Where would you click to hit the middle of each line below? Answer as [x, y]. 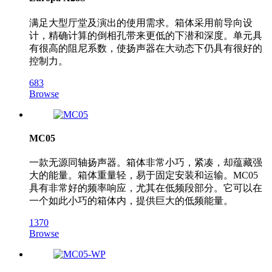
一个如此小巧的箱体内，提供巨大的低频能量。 [131, 201]
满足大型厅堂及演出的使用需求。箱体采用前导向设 [141, 22]
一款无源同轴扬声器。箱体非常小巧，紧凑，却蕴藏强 [146, 163]
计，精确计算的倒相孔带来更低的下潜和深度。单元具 [146, 35]
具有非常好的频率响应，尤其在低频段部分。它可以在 [146, 188]
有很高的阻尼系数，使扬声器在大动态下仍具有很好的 [146, 48]
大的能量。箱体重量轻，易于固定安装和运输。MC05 [144, 175]
